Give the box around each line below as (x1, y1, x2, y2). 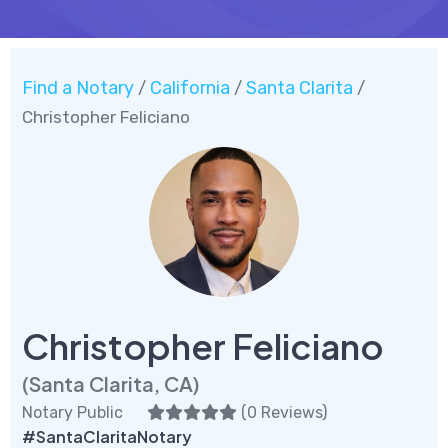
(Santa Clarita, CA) (22, 370, 200, 396)
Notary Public (22, 402, 123, 422)
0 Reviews (247, 402, 322, 422)
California (150, 76, 230, 99)
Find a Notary (22, 76, 134, 99)
